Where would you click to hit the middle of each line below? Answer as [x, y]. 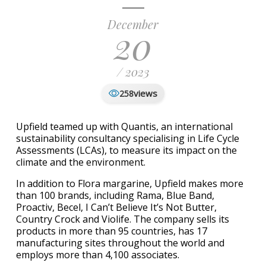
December [133, 24]
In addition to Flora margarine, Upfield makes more [130, 184]
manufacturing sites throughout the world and [120, 243]
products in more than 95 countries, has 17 [112, 231]
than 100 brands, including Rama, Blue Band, [115, 196]
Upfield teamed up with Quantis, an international [124, 127]
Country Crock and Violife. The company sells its [123, 219]
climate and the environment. [81, 162]
